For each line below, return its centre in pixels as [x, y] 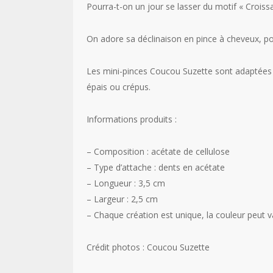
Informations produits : [131, 119]
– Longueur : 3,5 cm [126, 183]
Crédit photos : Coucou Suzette [148, 247]
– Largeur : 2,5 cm [122, 199]
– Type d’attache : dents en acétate [155, 167]
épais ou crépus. [118, 87]
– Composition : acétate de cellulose [158, 151]
